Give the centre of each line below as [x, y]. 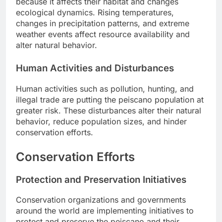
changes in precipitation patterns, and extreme [103, 24]
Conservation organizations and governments [101, 200]
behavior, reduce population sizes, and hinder [101, 121]
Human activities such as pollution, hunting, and [105, 88]
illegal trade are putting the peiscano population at [110, 99]
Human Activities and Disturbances [95, 68]
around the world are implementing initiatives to [105, 211]
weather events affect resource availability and [103, 34]
